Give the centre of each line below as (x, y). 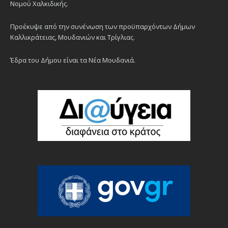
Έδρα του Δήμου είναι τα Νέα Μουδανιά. (73, 60)
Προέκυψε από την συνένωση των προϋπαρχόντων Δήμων (103, 27)
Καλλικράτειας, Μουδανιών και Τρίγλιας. (73, 37)
